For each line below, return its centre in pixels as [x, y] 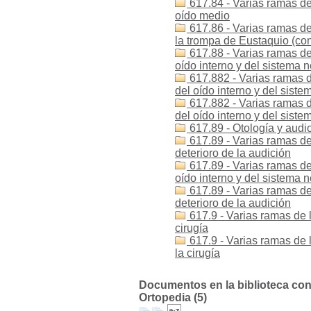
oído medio [202, 16]
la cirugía [197, 253]
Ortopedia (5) [173, 297]
